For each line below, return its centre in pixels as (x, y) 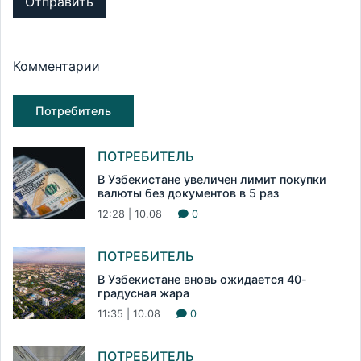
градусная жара (143, 293)
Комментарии (56, 66)
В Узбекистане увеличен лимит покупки (212, 179)
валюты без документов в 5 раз (188, 193)
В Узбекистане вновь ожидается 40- (202, 279)
